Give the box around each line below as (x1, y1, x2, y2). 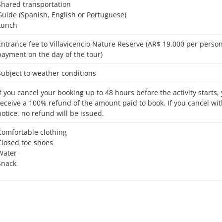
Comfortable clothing (1, 127, 67, 137)
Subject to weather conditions (1, 68, 97, 78)
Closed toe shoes (1, 138, 54, 148)
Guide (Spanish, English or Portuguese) (2, 10, 127, 19)
